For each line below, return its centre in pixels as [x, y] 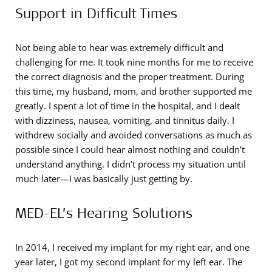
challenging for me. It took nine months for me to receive [134, 62]
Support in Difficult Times [96, 13]
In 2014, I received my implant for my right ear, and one [132, 247]
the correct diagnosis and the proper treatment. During [130, 77]
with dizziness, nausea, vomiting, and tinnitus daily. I [125, 121]
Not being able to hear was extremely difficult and [119, 48]
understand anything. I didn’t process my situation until [131, 164]
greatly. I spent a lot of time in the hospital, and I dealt [127, 106]
